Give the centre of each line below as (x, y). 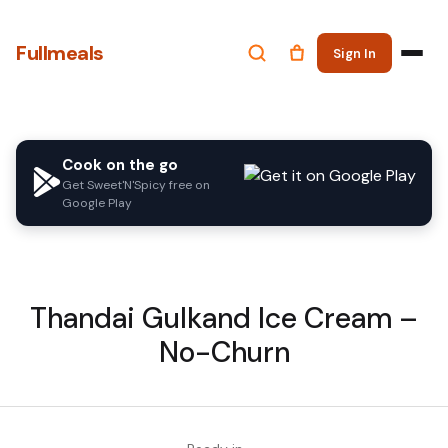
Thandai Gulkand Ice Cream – (224, 318)
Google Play (97, 203)
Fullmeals (60, 53)
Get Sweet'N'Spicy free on (136, 185)
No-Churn (224, 352)
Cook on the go (120, 165)
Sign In (354, 53)
